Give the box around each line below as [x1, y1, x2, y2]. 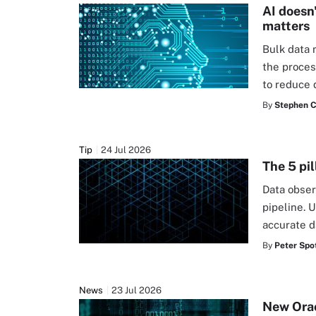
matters [262, 18, 310, 33]
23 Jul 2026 [111, 285, 162, 296]
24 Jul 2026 [101, 145, 151, 155]
